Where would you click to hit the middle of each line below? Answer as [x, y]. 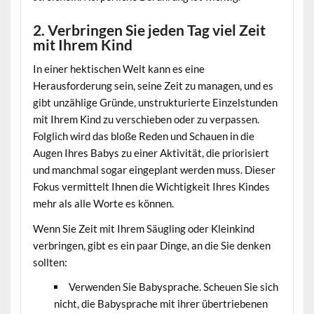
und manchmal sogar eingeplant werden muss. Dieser [154, 170]
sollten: [50, 262]
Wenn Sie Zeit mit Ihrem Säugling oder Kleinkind [143, 228]
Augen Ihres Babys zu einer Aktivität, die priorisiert [151, 153]
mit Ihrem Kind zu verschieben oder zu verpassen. [146, 120]
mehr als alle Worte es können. [103, 204]
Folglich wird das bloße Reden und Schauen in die [143, 136]
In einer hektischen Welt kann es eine [118, 69]
